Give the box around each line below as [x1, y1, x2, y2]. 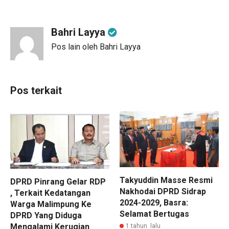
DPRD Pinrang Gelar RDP [10, 176, 106, 187]
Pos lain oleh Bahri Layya [51, 41, 141, 52]
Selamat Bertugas [120, 209, 189, 219]
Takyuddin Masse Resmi [120, 175, 213, 185]
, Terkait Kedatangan [10, 188, 90, 198]
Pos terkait [10, 84, 62, 97]
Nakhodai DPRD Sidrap [120, 186, 206, 196]
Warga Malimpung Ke [10, 199, 91, 209]
